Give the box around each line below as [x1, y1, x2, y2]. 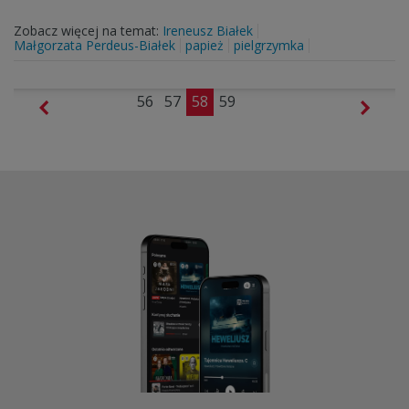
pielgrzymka [234, 37, 304, 54]
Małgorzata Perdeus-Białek [14, 37, 175, 54]
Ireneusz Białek [163, 22, 253, 39]
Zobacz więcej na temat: [14, 22, 163, 39]
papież [185, 37, 224, 54]
